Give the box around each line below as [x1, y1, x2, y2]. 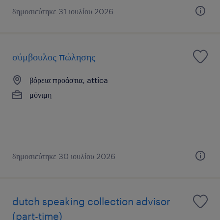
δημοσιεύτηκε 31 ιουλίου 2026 [12, 6, 113, 16]
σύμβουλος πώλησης [12, 50, 95, 62]
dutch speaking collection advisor [12, 195, 170, 207]
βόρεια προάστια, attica [29, 75, 108, 84]
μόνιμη [29, 89, 52, 99]
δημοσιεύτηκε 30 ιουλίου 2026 [12, 151, 115, 161]
